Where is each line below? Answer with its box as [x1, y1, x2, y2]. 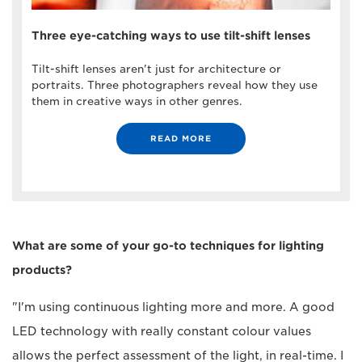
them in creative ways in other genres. [32, 95, 242, 107]
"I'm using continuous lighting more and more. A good [12, 300, 335, 314]
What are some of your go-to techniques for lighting [12, 238, 324, 252]
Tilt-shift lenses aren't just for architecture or [32, 62, 281, 75]
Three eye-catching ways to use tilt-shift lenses [32, 28, 310, 42]
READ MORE [150, 133, 212, 143]
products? [12, 263, 72, 276]
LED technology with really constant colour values [12, 324, 311, 338]
